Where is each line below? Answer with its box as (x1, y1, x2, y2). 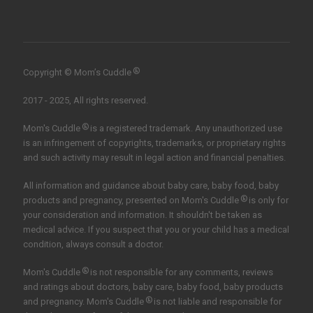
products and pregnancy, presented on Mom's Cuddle (23, 195, 239, 206)
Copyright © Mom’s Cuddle (23, 67, 131, 78)
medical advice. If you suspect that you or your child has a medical (23, 224, 289, 235)
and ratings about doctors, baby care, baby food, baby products (23, 282, 283, 293)
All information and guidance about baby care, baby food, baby (23, 180, 279, 191)
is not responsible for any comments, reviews (88, 267, 273, 278)
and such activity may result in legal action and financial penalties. (23, 152, 286, 163)
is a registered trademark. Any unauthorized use (88, 123, 282, 134)
